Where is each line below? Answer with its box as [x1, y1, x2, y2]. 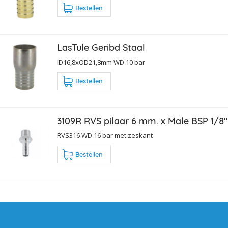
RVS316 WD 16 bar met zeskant [57, 131, 153, 140]
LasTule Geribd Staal [57, 42, 145, 54]
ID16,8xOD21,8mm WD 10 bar [57, 58, 145, 67]
